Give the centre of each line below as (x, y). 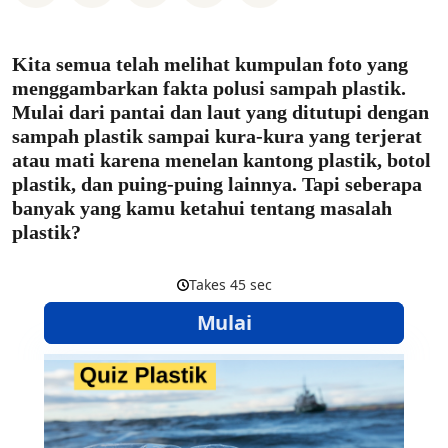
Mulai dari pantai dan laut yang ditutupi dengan (220, 112)
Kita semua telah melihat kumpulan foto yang (210, 64)
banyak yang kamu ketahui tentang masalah (202, 208)
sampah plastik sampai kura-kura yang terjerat (217, 136)
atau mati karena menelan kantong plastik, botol (221, 160)
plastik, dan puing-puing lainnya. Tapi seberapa (217, 184)
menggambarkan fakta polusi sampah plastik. (209, 88)
